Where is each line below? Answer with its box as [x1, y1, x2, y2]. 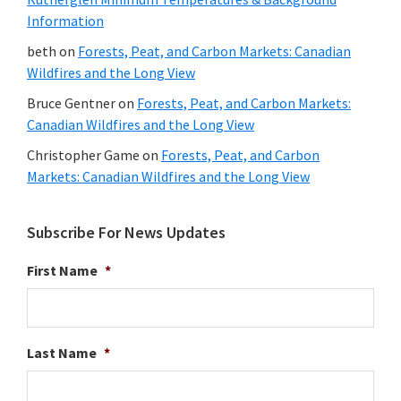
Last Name [27, 343, 97, 362]
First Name [27, 260, 98, 279]
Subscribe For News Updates [27, 221, 226, 243]
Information [27, 11, 104, 30]
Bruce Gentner [27, 93, 115, 112]
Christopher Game [27, 145, 140, 164]
